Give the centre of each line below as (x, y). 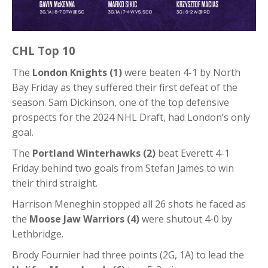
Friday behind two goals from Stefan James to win (123, 168)
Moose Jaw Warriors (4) (84, 219)
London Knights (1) (77, 73)
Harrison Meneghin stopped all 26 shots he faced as (129, 204)
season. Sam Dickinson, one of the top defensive (121, 103)
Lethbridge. (38, 234)
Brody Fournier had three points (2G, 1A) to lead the (128, 255)
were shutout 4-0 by (186, 219)
